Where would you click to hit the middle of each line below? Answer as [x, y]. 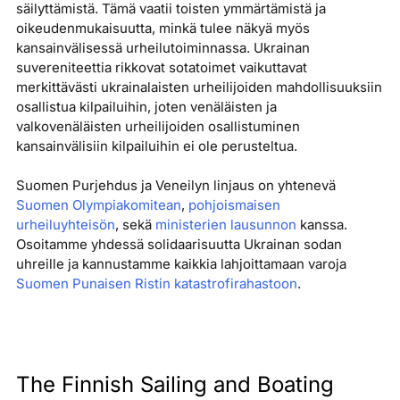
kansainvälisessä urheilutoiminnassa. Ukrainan [162, 47]
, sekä [135, 224]
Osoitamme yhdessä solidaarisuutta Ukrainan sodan [179, 244]
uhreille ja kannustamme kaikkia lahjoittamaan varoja [181, 263]
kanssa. [321, 224]
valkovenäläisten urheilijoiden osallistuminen [158, 126]
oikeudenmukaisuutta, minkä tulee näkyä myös [162, 28]
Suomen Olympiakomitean [98, 204]
